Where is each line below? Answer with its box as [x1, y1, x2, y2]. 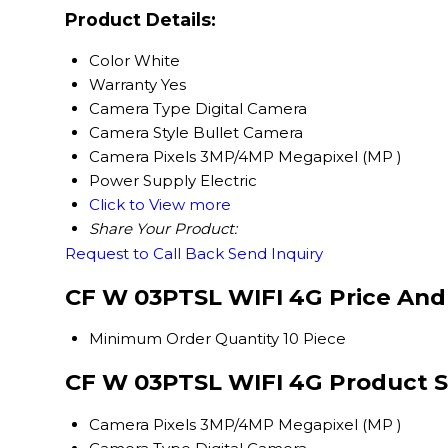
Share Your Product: [89, 219, 237, 239]
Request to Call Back [65, 244, 224, 264]
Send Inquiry [228, 244, 323, 264]
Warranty [89, 75, 157, 95]
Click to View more [89, 195, 231, 215]
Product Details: [65, 8, 216, 30]
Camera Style [89, 123, 189, 143]
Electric [200, 171, 257, 191]
